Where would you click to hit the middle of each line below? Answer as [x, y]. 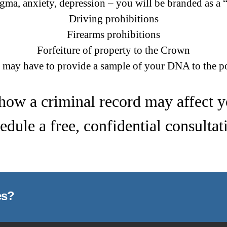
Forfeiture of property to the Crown [113, 50]
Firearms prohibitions [113, 34]
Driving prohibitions [113, 18]
